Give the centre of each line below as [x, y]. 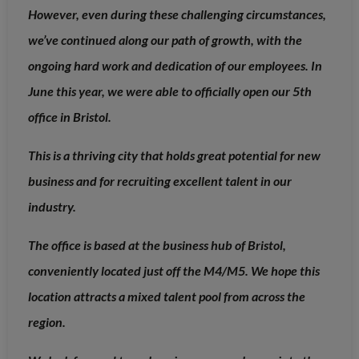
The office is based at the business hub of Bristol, [157, 245]
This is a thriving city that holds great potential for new [174, 155]
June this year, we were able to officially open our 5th [170, 91]
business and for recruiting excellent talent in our [160, 181]
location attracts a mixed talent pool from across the [167, 296]
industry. [52, 207]
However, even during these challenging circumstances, [177, 14]
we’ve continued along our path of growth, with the [165, 40]
